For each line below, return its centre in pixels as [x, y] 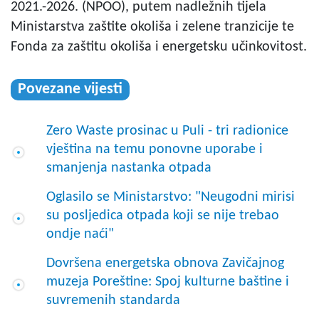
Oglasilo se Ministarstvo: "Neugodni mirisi [171, 198]
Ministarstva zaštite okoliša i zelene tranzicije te [152, 27]
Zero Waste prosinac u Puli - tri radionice [167, 131]
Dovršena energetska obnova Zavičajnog [165, 264]
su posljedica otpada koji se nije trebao [163, 216]
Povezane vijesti [70, 90]
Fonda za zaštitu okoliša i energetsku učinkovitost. [159, 47]
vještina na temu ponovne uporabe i [155, 150]
